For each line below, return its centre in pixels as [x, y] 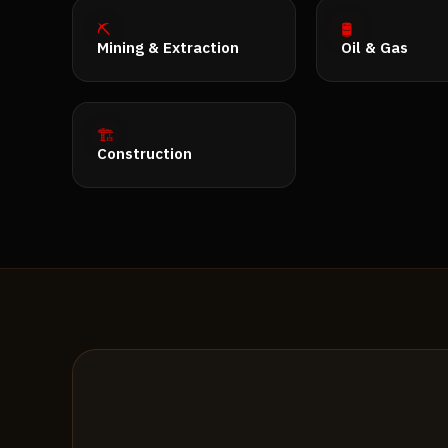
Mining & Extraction [168, 47]
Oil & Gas [374, 47]
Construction [144, 153]
